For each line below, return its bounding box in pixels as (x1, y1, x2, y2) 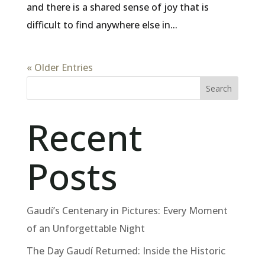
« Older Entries (26, 61, 93, 75)
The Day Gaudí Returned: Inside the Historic (26, 244, 225, 258)
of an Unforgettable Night (26, 222, 145, 235)
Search (206, 82, 232, 94)
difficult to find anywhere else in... (26, 18, 177, 32)
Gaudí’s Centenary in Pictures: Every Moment (26, 204, 228, 218)
